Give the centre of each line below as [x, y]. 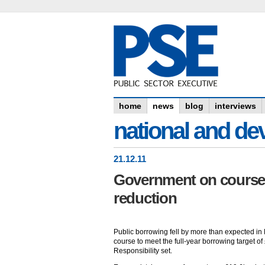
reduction [145, 198]
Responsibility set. [143, 251]
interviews [235, 106]
